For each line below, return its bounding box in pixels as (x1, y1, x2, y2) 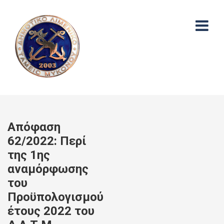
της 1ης (7, 148, 50, 162)
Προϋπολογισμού (7, 190, 103, 204)
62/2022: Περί (7, 134, 86, 148)
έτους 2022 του (7, 204, 94, 218)
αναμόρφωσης (7, 162, 88, 176)
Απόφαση (7, 120, 60, 134)
